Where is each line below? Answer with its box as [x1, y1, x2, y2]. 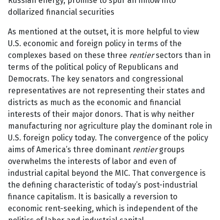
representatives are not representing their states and [8, 86, 205, 96]
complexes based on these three [8, 51, 129, 60]
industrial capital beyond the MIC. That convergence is [8, 168, 206, 178]
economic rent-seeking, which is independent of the [8, 204, 198, 214]
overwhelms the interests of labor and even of [8, 157, 176, 166]
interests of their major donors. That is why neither [8, 110, 194, 119]
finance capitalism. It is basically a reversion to [8, 192, 177, 202]
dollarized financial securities [8, 7, 114, 17]
